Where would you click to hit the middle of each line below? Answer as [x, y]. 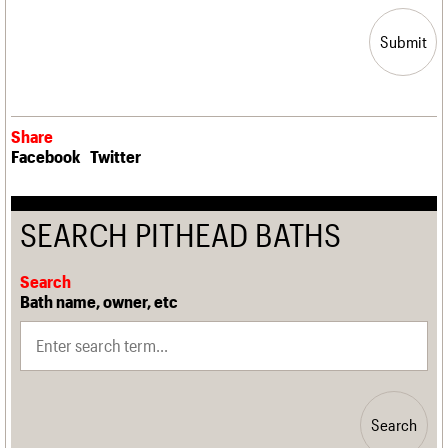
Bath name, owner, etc [99, 300]
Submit [403, 42]
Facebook [45, 155]
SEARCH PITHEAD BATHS [181, 234]
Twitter [115, 155]
